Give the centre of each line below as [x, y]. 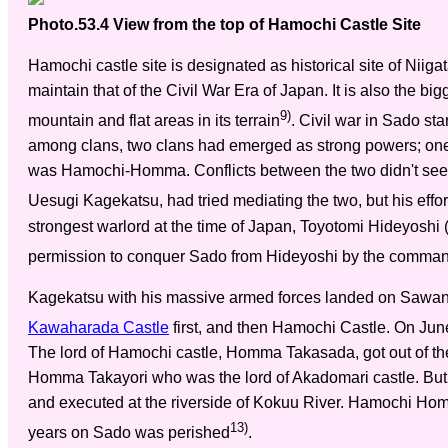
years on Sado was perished [129, 433]
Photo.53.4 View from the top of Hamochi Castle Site [224, 25]
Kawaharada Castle [98, 328]
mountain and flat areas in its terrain [154, 121]
